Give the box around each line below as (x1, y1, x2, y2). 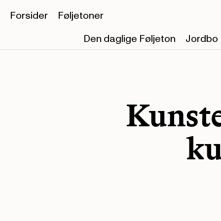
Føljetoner (58, 9, 104, 23)
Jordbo (185, 32, 218, 46)
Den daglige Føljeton (83, 32, 176, 46)
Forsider (10, 9, 48, 23)
